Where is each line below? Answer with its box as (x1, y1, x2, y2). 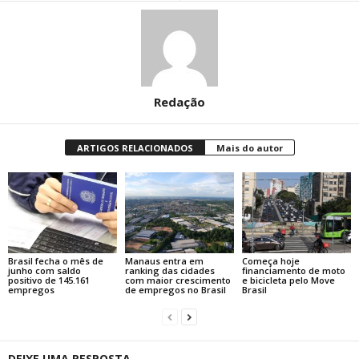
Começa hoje (241, 255, 300, 268)
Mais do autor (216, 141, 283, 154)
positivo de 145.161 (8, 274, 90, 287)
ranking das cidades (124, 264, 215, 277)
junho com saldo (8, 264, 81, 277)
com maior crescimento (124, 274, 231, 287)
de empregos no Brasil (124, 284, 226, 296)
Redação (154, 93, 205, 110)
